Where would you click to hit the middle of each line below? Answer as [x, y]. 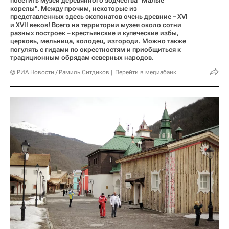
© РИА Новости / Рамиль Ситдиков [60, 72]
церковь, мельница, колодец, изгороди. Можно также [98, 41]
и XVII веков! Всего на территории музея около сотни [96, 25]
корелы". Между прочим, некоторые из [74, 9]
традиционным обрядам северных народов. [82, 58]
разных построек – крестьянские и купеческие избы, [95, 33]
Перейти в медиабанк [146, 72]
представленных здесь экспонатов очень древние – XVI [99, 17]
